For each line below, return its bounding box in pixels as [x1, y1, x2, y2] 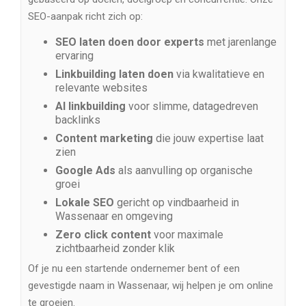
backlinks [55, 113, 100, 127]
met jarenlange [204, 36, 277, 49]
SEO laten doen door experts [55, 36, 204, 49]
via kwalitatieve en [173, 68, 264, 81]
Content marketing [55, 132, 153, 145]
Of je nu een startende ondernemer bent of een [28, 262, 240, 275]
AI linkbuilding [55, 100, 126, 113]
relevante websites [55, 81, 148, 95]
